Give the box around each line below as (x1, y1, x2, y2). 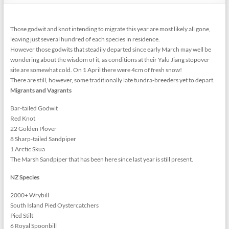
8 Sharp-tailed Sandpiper (10, 134, 76, 143)
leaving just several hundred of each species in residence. (10, 35, 160, 43)
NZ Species (10, 173, 39, 181)
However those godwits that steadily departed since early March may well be (10, 45, 211, 53)
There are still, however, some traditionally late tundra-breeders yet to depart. (10, 76, 215, 84)
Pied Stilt (10, 211, 33, 219)
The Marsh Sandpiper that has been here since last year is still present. (10, 155, 193, 163)
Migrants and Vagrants (10, 86, 72, 94)
